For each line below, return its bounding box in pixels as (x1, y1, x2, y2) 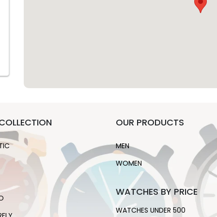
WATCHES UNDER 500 (116, 205, 186, 215)
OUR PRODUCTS (116, 116, 184, 128)
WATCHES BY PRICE (116, 186, 198, 198)
